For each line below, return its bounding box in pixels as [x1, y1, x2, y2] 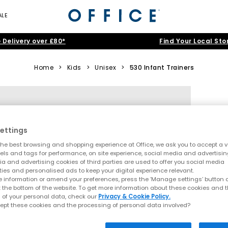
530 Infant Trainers [129, 63, 194, 72]
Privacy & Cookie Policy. [98, 192, 170, 201]
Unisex [95, 63, 116, 72]
